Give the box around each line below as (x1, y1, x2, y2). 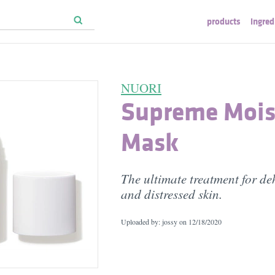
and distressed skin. (121, 185, 222, 203)
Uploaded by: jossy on (121, 217, 188, 227)
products (207, 15, 240, 28)
